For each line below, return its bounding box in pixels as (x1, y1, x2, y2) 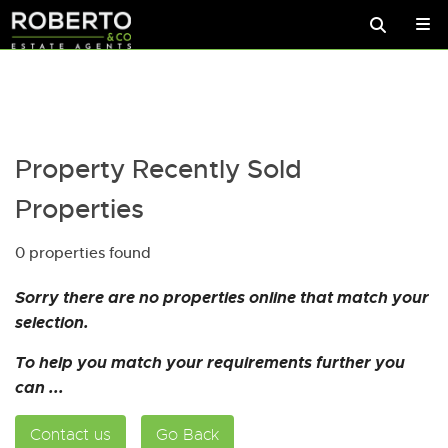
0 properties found (15, 243, 151, 263)
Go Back (156, 425, 219, 445)
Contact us (30, 425, 111, 445)
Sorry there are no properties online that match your (15, 287, 429, 308)
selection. (15, 312, 89, 333)
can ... (15, 377, 64, 398)
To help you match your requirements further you (15, 352, 405, 373)
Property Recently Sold (15, 153, 302, 186)
